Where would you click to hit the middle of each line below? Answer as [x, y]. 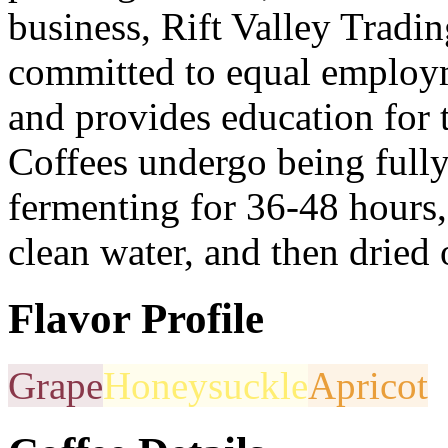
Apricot [368, 385]
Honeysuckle [205, 385]
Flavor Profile [136, 318]
